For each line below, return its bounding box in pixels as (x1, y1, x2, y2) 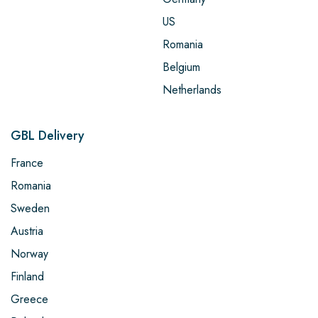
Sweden (11, 199, 50, 216)
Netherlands (163, 81, 221, 98)
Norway (11, 245, 48, 262)
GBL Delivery (11, 126, 84, 145)
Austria (11, 222, 43, 239)
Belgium (163, 58, 200, 75)
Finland (11, 268, 44, 285)
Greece (11, 290, 48, 307)
